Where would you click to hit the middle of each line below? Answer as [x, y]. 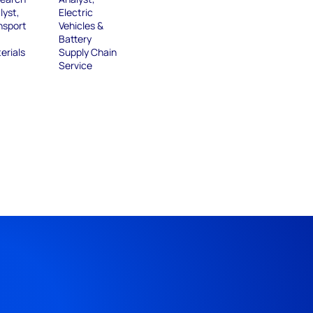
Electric [76, 13]
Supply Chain [88, 52]
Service [76, 66]
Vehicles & [81, 26]
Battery [75, 39]
